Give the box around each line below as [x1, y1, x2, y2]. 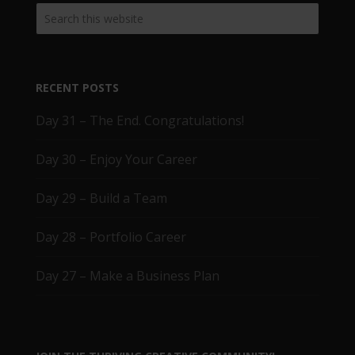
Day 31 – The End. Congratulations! [35, 111, 244, 129]
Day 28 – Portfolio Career [35, 227, 186, 246]
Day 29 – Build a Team [35, 189, 167, 207]
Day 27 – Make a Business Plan [35, 266, 219, 284]
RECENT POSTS [35, 79, 119, 95]
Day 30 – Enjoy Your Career [35, 150, 197, 168]
